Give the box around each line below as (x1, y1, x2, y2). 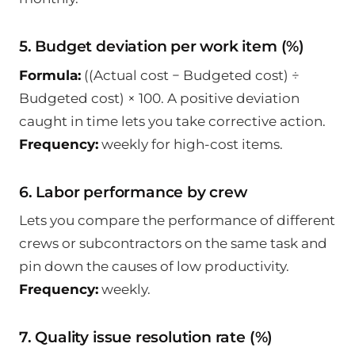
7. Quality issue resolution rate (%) (19, 328, 273, 347)
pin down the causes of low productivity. (19, 258, 289, 275)
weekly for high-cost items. (98, 136, 283, 152)
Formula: (19, 67, 81, 83)
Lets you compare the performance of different (19, 212, 335, 229)
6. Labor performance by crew (19, 182, 247, 201)
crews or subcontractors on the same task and (19, 235, 327, 252)
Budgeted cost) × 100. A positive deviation (19, 90, 300, 106)
